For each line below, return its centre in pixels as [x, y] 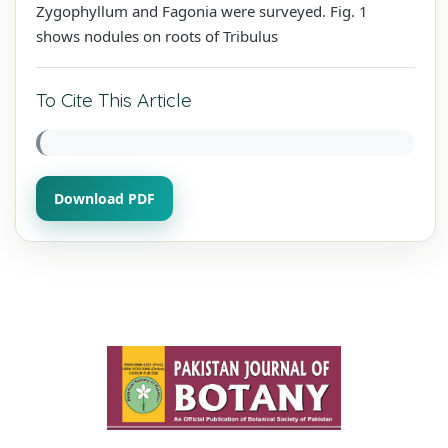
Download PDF [104, 198]
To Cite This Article [114, 99]
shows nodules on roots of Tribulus [157, 35]
